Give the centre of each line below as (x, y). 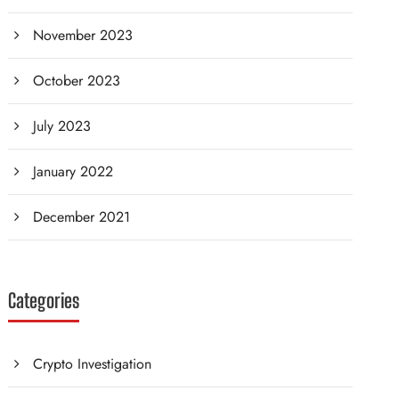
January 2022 (73, 171)
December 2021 (82, 217)
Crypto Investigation (93, 364)
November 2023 (83, 35)
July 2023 (62, 126)
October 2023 (77, 81)
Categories (44, 301)
